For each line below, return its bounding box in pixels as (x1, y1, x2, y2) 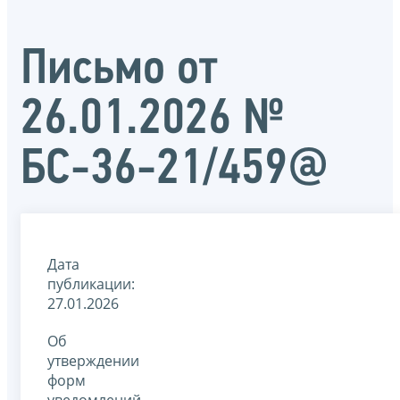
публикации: (47, 273, 135, 294)
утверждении (47, 350, 139, 371)
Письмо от (21, 45, 218, 96)
